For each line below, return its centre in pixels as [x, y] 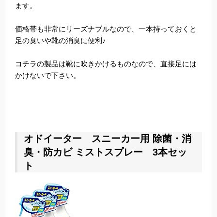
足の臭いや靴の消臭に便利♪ [61, 41]
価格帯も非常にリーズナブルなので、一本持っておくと [106, 29]
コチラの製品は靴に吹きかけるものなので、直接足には [106, 64]
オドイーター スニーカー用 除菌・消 [108, 139]
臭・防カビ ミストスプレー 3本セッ [105, 152]
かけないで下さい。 [48, 76]
